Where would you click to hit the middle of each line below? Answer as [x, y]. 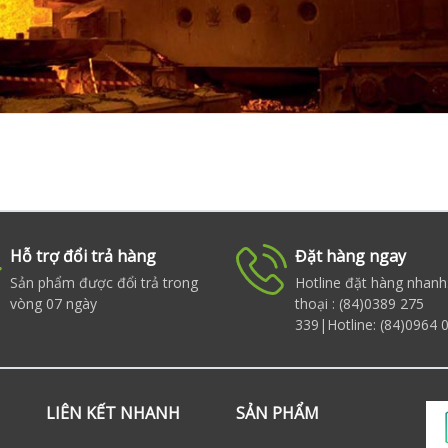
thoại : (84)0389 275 [359, 303]
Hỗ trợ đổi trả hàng [83, 256]
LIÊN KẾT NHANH [113, 413]
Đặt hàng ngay [350, 256]
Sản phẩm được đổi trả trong [104, 282]
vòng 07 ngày [53, 303]
